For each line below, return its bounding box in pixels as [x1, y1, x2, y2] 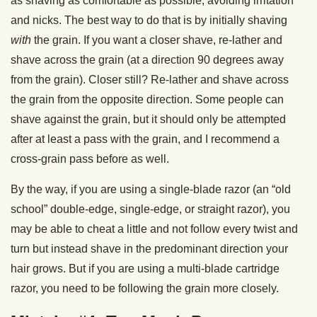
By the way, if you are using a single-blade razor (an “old [11, 183, 291, 195]
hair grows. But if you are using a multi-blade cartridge [11, 262, 279, 275]
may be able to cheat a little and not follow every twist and [11, 222, 298, 235]
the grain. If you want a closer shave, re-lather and [31, 33, 282, 46]
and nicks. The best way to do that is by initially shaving [11, 13, 287, 26]
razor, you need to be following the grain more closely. [11, 282, 279, 294]
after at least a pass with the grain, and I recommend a [11, 132, 279, 145]
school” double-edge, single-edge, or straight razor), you [11, 202, 290, 215]
